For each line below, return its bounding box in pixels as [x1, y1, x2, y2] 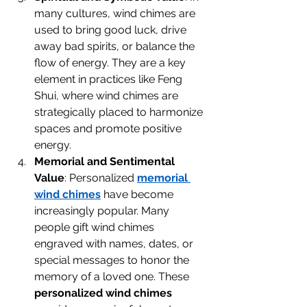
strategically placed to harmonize [34, 106, 206, 119]
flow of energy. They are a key [34, 56, 188, 69]
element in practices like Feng [34, 73, 185, 86]
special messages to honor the [34, 254, 192, 267]
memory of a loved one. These [34, 270, 192, 283]
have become [101, 188, 176, 201]
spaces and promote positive [34, 122, 184, 135]
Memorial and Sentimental [34, 155, 177, 168]
